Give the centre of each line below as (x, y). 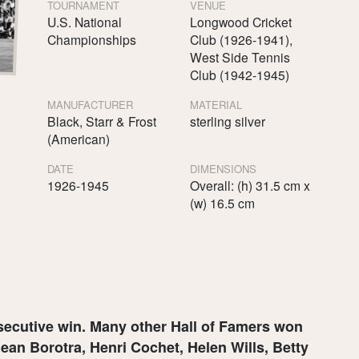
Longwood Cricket (240, 21)
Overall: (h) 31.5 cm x (250, 185)
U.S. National (84, 21)
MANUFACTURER (90, 104)
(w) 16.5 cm (222, 202)
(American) (78, 138)
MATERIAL (216, 104)
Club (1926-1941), (241, 39)
